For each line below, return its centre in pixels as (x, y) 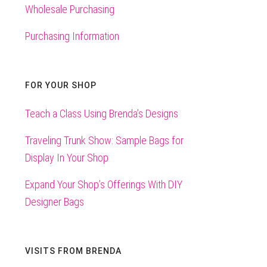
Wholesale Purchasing (70, 10)
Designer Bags (55, 202)
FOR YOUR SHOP (61, 86)
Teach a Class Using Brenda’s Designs (102, 114)
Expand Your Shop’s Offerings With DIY (104, 185)
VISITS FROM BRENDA (74, 251)
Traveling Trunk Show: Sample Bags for (105, 141)
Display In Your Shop (67, 158)
